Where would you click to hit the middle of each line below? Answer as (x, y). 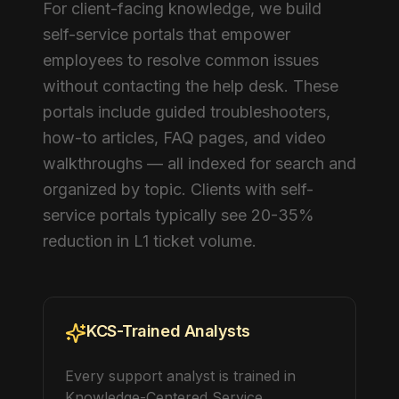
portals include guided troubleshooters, (187, 112)
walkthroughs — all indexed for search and (199, 163)
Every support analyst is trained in (180, 376)
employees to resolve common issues (181, 60)
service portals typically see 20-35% (179, 215)
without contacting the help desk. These (191, 86)
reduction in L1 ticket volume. (150, 241)
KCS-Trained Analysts (168, 331)
